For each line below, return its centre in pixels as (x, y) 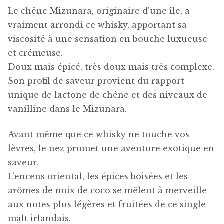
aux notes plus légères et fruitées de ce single (107, 204)
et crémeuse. (35, 53)
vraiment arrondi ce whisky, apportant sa (97, 25)
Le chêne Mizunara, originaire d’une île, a (99, 11)
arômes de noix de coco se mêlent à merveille (107, 190)
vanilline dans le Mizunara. (67, 109)
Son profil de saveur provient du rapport (96, 81)
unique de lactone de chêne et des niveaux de (108, 95)
